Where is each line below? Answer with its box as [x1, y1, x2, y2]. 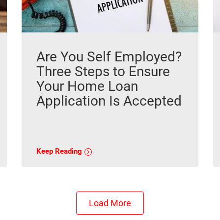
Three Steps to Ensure [36, 63, 170, 80]
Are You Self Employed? [36, 49, 182, 65]
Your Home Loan [36, 78, 138, 95]
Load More [89, 198, 131, 209]
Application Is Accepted [36, 93, 182, 110]
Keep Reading [36, 147, 84, 156]
